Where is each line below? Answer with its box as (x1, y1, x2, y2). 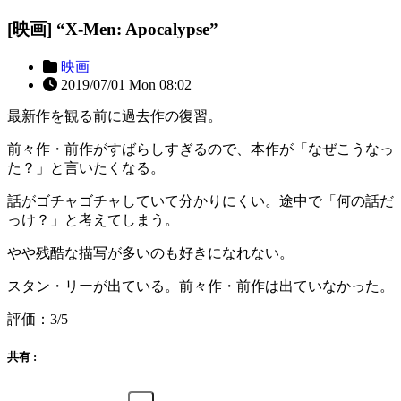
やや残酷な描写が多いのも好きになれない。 (7, 244, 294, 260)
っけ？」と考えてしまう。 (7, 211, 179, 227)
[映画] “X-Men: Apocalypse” (7, 20, 218, 39)
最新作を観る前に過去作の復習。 (7, 107, 222, 124)
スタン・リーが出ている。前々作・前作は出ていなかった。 (7, 277, 394, 294)
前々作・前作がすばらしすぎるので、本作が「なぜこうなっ (7, 141, 394, 157)
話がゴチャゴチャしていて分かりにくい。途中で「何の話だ (7, 192, 394, 209)
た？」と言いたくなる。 (7, 159, 165, 175)
